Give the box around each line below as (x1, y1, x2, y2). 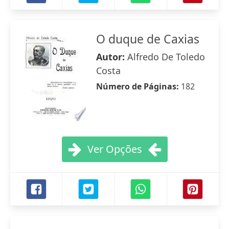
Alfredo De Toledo (127, 51, 205, 63)
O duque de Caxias (96, 31, 199, 47)
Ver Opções (87, 142, 142, 156)
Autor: (96, 51, 127, 63)
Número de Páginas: (96, 81, 181, 92)
